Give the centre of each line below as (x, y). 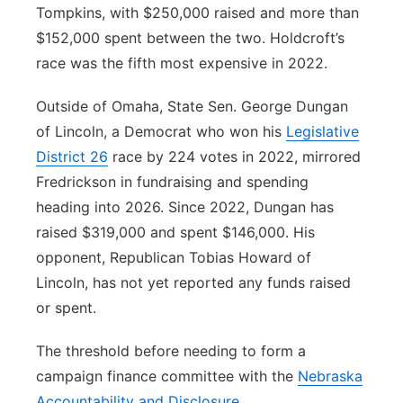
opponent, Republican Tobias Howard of (174, 257)
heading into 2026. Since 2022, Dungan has (185, 207)
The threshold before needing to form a (171, 351)
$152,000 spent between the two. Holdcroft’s (190, 38)
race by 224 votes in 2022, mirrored (234, 157)
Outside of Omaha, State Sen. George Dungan (192, 106)
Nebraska (330, 376)
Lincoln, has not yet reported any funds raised (193, 282)
